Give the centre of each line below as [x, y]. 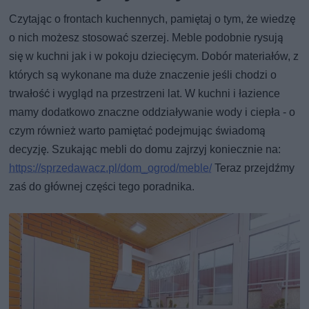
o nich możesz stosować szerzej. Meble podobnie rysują [147, 37]
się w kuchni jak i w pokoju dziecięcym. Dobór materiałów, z [154, 56]
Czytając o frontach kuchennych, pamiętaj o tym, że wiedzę [152, 19]
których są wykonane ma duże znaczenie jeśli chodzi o [143, 74]
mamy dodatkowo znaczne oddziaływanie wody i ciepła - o [152, 112]
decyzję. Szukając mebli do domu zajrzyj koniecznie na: [145, 149]
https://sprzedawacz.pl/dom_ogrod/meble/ [111, 168]
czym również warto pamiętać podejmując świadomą [138, 130]
